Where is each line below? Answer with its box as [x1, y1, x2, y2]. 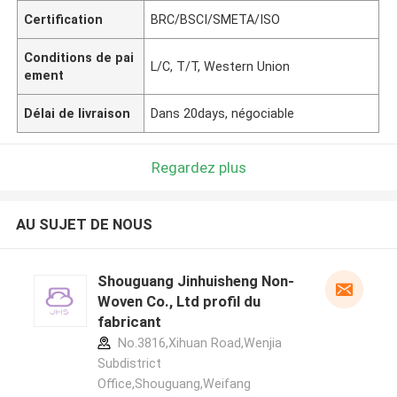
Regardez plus [151, 158, 246, 176]
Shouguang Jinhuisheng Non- [97, 272, 294, 291]
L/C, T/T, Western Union [151, 58, 291, 74]
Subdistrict [97, 356, 161, 371]
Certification [24, 12, 104, 27]
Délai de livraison [24, 105, 131, 121]
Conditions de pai [24, 50, 135, 65]
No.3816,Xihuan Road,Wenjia [113, 336, 282, 351]
